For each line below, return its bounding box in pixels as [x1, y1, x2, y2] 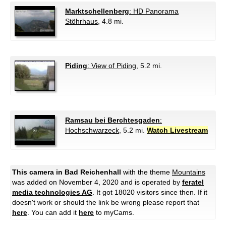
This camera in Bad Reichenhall [12, 168, 121, 177]
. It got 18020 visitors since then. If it [92, 188, 207, 197]
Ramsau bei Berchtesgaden [65, 116, 160, 125]
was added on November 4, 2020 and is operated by [12, 178, 182, 187]
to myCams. [94, 208, 134, 217]
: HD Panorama [129, 7, 179, 16]
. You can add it [27, 208, 79, 217]
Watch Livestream [147, 126, 208, 135]
